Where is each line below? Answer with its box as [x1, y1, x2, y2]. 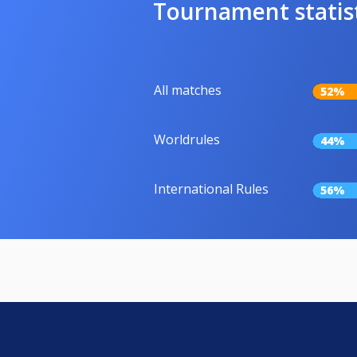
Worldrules [154, 131, 220, 149]
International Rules [154, 180, 269, 198]
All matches [154, 81, 222, 100]
